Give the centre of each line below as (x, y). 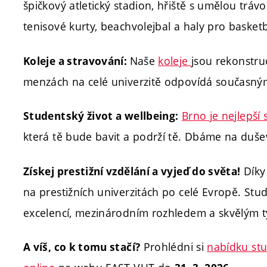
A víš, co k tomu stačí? (82, 247)
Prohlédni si (174, 247)
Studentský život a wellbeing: (101, 116)
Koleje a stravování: (77, 61)
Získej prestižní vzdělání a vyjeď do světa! (132, 171)
